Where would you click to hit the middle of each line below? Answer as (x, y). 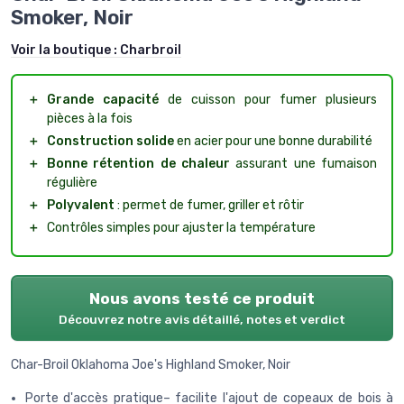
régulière (72, 182)
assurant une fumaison (303, 163)
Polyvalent (81, 205)
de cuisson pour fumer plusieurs (268, 99)
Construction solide (110, 141)
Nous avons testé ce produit (202, 298)
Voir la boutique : (65, 50)
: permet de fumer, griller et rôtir (209, 205)
